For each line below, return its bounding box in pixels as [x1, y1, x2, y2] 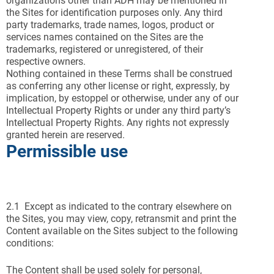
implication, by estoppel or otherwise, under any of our [6, 92, 239, 104]
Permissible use [6, 141, 128, 161]
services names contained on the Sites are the [6, 31, 203, 43]
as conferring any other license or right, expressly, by [6, 80, 230, 92]
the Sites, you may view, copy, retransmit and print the [6, 213, 236, 224]
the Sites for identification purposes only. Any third [6, 7, 223, 18]
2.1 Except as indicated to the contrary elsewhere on [6, 201, 232, 212]
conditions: [6, 237, 54, 249]
